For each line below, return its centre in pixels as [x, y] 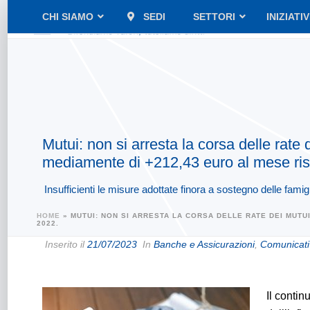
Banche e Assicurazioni [204, 244]
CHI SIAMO [68, 17]
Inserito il [65, 244]
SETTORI [214, 17]
